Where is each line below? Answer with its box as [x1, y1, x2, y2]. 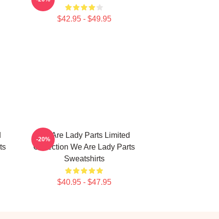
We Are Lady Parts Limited [38, 131, 130, 139]
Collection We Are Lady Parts [33, 143, 135, 151]
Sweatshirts [64, 154, 105, 163]
